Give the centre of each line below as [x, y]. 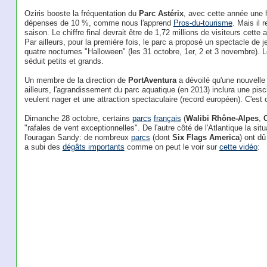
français [167, 118]
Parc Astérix [161, 13]
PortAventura [152, 80]
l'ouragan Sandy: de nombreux [77, 137]
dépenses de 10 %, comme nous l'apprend [99, 23]
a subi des [43, 147]
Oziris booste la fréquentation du [81, 13]
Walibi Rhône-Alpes [222, 118]
